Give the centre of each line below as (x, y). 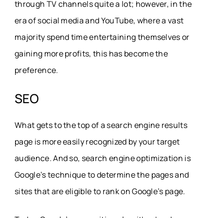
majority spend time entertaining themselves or (102, 37)
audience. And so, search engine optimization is (103, 158)
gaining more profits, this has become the (91, 54)
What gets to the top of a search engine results (101, 125)
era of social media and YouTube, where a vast (99, 21)
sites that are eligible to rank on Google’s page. (100, 191)
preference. (36, 70)
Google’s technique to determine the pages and (102, 175)
